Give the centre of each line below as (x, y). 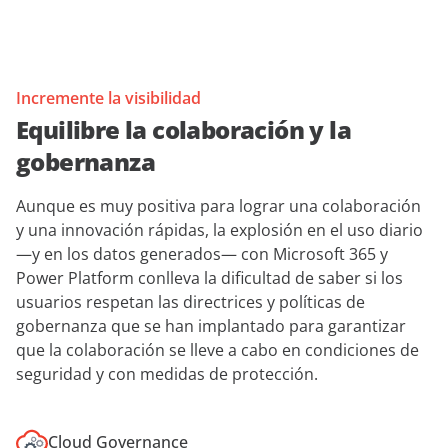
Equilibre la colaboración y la (183, 130)
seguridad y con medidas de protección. (167, 374)
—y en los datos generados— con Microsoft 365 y (202, 254)
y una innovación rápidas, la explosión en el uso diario (219, 230)
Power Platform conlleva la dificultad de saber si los (209, 278)
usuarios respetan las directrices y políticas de (190, 302)
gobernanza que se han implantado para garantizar (211, 326)
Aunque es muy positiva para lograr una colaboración (218, 206)
